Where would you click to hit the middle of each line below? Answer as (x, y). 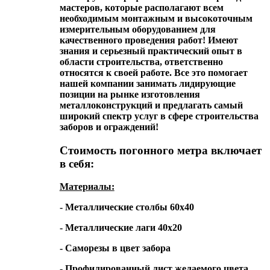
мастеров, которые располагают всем (141, 7)
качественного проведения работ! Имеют (149, 40)
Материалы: (87, 187)
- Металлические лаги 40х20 (121, 228)
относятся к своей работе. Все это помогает (153, 72)
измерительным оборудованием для (137, 29)
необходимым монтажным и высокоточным (156, 18)
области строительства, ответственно (141, 61)
